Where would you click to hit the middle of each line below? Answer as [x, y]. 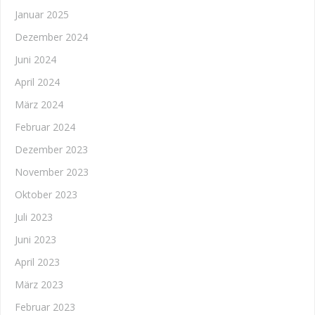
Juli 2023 [34, 217]
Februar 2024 [45, 127]
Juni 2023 [36, 239]
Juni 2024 [36, 59]
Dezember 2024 [51, 37]
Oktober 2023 [46, 194]
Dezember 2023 [51, 149]
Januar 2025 [42, 14]
